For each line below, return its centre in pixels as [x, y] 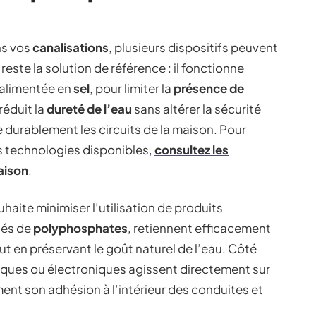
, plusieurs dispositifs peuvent [193, 47]
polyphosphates [80, 227]
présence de [209, 88]
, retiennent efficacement [199, 227]
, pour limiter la [132, 88]
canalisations [71, 47]
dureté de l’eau [89, 108]
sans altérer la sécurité [196, 108]
